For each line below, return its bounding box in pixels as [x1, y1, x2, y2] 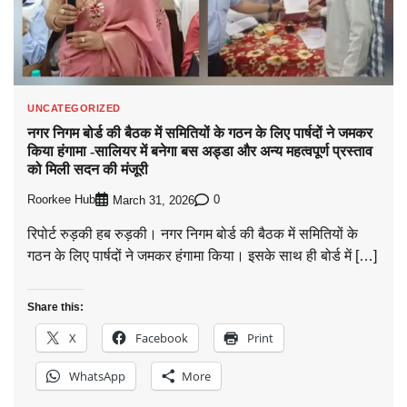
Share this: [27, 300, 84, 313]
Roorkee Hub [27, 194, 95, 207]
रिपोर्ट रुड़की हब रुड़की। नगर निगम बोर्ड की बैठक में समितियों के [27, 225, 358, 242]
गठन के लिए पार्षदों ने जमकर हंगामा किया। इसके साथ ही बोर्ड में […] [27, 247, 377, 263]
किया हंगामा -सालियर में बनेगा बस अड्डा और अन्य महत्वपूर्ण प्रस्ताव [27, 144, 372, 160]
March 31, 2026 [113, 194, 194, 207]
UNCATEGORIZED [27, 103, 121, 114]
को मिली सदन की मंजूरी [27, 162, 148, 178]
